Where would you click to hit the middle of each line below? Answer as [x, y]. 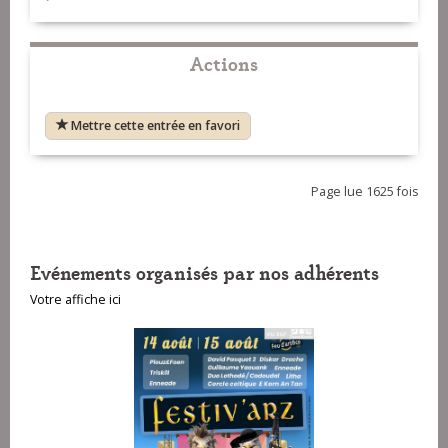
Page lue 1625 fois [364, 192]
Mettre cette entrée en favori [155, 126]
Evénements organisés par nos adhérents [204, 272]
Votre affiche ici [75, 300]
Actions [224, 63]
